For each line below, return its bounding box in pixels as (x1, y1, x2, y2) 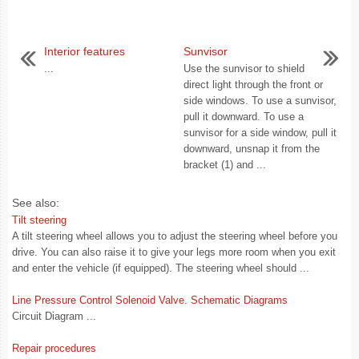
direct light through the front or (184, 79, 323, 91)
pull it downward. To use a (184, 111, 304, 123)
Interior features (44, 45, 125, 58)
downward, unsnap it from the (184, 143, 320, 155)
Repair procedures (12, 342, 96, 354)
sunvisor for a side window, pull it (184, 127, 337, 139)
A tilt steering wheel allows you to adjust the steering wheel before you (12, 230, 337, 242)
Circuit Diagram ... (12, 310, 96, 322)
